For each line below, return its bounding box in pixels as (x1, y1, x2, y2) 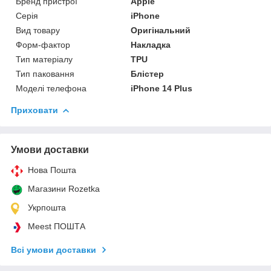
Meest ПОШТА (28, 221, 85, 231)
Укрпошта (28, 202, 66, 212)
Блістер (131, 68, 165, 79)
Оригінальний (131, 25, 191, 35)
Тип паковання (16, 68, 74, 79)
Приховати (11, 105, 58, 115)
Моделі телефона (16, 83, 87, 93)
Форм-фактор (16, 39, 70, 50)
